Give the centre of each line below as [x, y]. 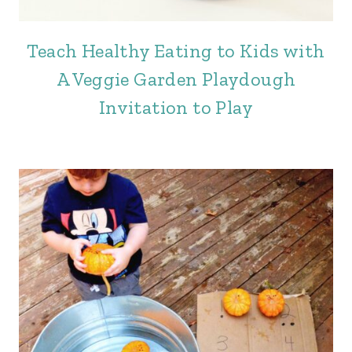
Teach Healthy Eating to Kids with [176, 51]
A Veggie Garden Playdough [176, 79]
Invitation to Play [176, 107]
